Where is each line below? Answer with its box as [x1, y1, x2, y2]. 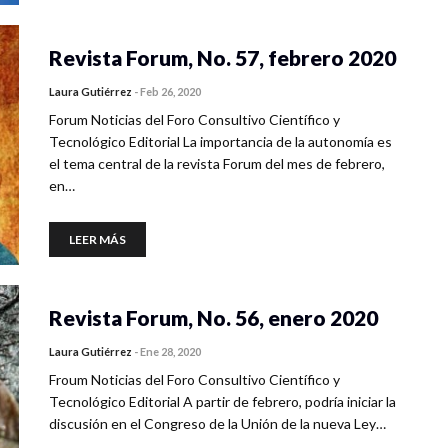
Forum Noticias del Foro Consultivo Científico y [49, 111, 340, 128]
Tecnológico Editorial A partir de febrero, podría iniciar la [49, 393, 396, 410]
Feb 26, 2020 [140, 85, 201, 98]
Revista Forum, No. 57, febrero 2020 [49, 45, 396, 70]
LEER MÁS [69, 232, 126, 247]
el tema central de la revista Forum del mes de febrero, [49, 155, 385, 172]
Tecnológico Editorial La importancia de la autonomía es [49, 133, 392, 150]
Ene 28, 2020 [140, 345, 201, 358]
